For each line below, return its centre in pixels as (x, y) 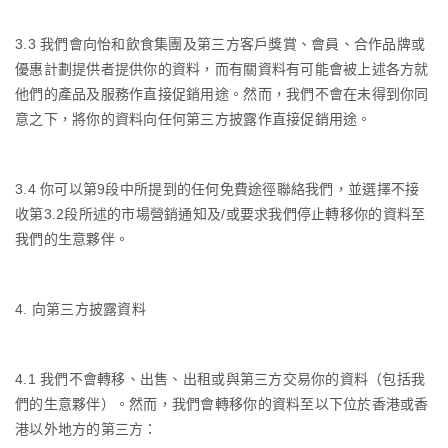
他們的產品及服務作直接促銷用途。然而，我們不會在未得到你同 (222, 93)
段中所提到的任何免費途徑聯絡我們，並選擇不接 (262, 188)
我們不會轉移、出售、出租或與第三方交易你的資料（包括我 (233, 378)
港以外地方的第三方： (86, 428)
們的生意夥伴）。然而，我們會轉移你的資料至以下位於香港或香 (222, 403)
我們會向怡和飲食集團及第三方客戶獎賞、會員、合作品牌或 (233, 43)
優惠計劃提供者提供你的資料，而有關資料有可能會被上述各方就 (222, 68)
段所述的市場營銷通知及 (143, 213)
